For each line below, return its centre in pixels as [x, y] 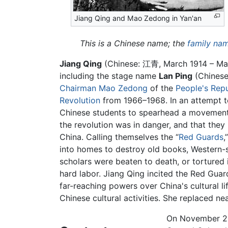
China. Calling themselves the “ [119, 137]
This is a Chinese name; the [134, 44]
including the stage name [109, 76]
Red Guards [201, 137]
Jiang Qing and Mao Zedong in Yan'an [138, 18]
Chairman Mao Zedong [104, 88]
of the [162, 88]
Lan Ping [176, 76]
